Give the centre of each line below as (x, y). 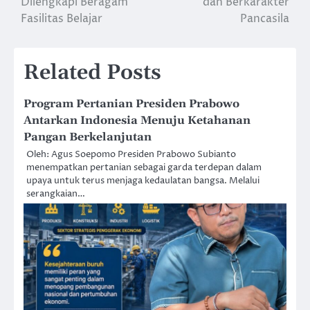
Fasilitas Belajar (62, 19)
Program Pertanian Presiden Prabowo (131, 104)
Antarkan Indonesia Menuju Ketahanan (137, 121)
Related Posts (92, 73)
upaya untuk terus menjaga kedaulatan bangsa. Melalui (143, 181)
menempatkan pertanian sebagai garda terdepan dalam (144, 168)
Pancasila (265, 19)
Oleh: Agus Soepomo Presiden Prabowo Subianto (131, 155)
